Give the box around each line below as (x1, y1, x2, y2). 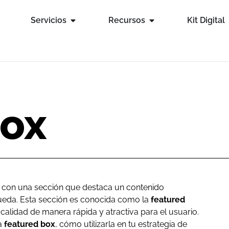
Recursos (108, 15, 145, 25)
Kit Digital (187, 15, 225, 25)
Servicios (30, 15, 66, 25)
